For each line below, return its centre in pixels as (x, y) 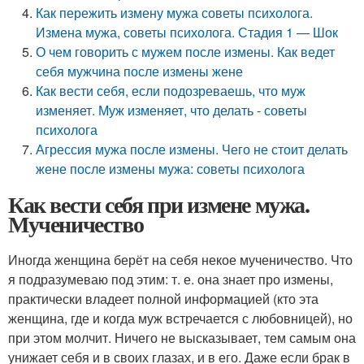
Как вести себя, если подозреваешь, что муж (171, 91)
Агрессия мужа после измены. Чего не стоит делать (192, 149)
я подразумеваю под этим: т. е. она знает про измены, (171, 279)
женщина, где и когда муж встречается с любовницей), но (180, 318)
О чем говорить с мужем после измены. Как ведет (186, 52)
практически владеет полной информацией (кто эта (163, 299)
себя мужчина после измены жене (140, 71)
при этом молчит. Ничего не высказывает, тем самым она (182, 338)
